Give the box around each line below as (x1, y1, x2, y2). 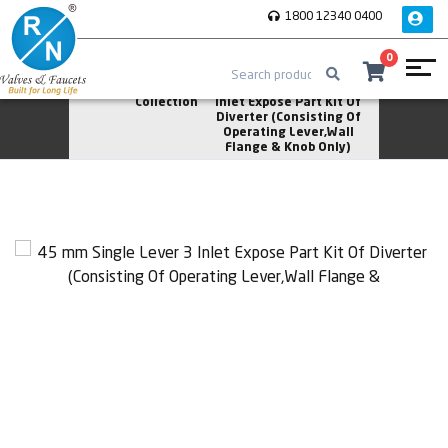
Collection (135, 97, 198, 109)
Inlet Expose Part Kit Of (215, 97, 361, 109)
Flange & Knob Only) (225, 142, 351, 154)
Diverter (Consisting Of (215, 112, 361, 124)
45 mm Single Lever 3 (220, 82, 356, 94)
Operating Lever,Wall (222, 127, 354, 139)
